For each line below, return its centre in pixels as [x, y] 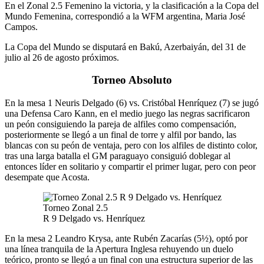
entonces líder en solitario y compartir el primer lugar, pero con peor [130, 167]
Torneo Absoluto [132, 80]
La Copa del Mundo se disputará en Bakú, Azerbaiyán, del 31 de [125, 47]
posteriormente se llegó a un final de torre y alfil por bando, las [121, 135]
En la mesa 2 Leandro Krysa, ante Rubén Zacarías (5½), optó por [126, 239]
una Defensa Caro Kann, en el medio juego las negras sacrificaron [127, 114]
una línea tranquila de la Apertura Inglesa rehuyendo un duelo [119, 249]
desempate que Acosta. [47, 177]
